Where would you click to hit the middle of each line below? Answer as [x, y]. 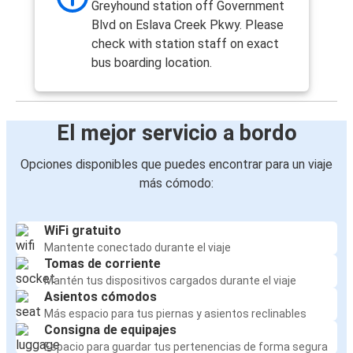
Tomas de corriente [102, 264]
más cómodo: [176, 184]
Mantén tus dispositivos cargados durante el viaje [170, 281]
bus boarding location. [152, 63]
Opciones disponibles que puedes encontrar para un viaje [176, 165]
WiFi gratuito [83, 231]
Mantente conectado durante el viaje [137, 248]
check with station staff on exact [185, 44]
